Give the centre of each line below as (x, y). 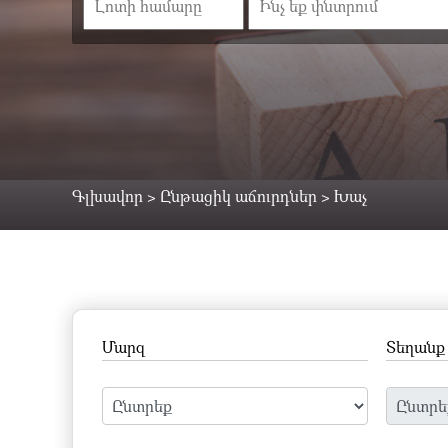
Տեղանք (416, 347)
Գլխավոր (107, 196)
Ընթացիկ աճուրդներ (238, 196)
